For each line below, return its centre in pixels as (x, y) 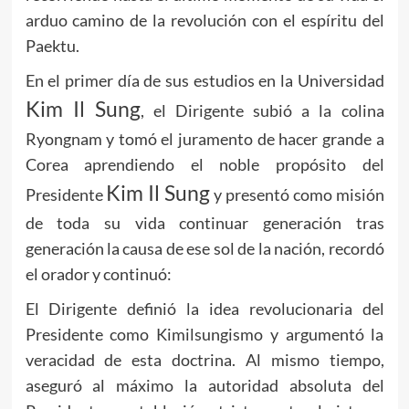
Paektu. (52, 45)
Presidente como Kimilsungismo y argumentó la (204, 334)
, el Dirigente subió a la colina (262, 110)
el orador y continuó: (98, 273)
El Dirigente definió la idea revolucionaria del (204, 308)
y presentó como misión (297, 194)
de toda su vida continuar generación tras (204, 222)
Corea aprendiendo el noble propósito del (204, 164)
